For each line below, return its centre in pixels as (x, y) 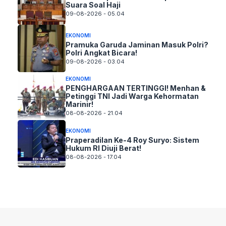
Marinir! (79, 104)
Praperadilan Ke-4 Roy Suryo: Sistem (132, 140)
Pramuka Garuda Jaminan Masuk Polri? (137, 44)
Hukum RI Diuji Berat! (103, 148)
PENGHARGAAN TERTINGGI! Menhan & (135, 88)
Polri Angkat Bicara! (101, 52)
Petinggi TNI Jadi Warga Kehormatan (132, 96)
